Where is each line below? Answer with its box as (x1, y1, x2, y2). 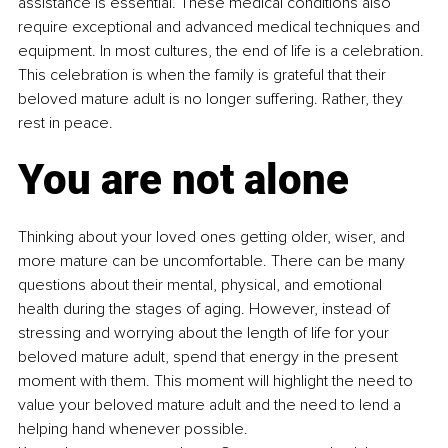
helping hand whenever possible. (18, 418, 248, 439)
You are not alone (18, 154, 349, 204)
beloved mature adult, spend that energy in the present (18, 346, 402, 367)
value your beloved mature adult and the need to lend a (18, 394, 405, 415)
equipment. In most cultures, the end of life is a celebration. (18, 40, 428, 61)
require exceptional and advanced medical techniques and (18, 16, 424, 37)
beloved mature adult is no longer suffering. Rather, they (18, 88, 407, 109)
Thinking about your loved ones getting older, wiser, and (18, 226, 409, 247)
